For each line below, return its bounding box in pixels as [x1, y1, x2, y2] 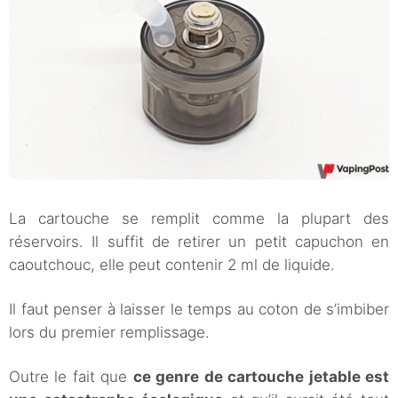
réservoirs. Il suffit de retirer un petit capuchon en [9, 232, 389, 251]
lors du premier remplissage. [9, 322, 210, 341]
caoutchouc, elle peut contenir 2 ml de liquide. [9, 255, 335, 274]
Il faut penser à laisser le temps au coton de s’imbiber [9, 299, 389, 318]
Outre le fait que [9, 367, 133, 386]
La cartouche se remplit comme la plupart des [9, 209, 389, 227]
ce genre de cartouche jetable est [132, 367, 390, 386]
